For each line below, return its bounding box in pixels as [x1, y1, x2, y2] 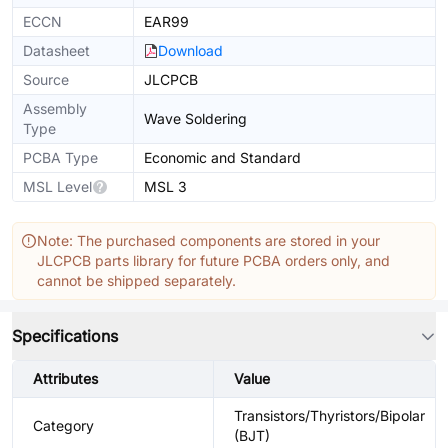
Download [158, 42, 223, 59]
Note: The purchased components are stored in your [37, 232, 380, 249]
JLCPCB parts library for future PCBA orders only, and [37, 252, 390, 269]
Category [33, 417, 94, 434]
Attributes [33, 370, 98, 387]
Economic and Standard [144, 149, 301, 166]
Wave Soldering [144, 110, 247, 127]
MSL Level [23, 178, 92, 195]
